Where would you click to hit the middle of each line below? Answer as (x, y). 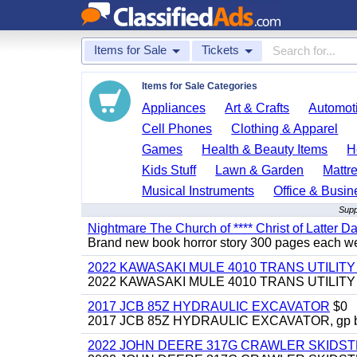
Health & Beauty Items (265, 149)
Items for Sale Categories (200, 86)
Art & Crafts (257, 108)
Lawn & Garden (260, 170)
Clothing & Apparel (285, 129)
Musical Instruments (198, 191)
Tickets (220, 50)
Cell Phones (177, 129)
